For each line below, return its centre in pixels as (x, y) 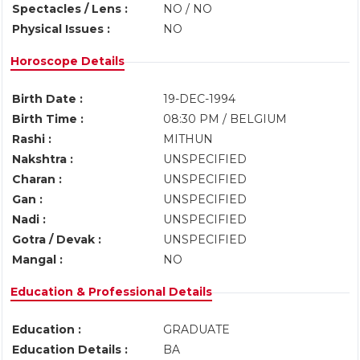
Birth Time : (48, 119)
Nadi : (29, 219)
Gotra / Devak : (57, 239)
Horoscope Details (67, 61)
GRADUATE (198, 329)
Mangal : (37, 260)
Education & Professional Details (111, 292)
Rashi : (32, 139)
